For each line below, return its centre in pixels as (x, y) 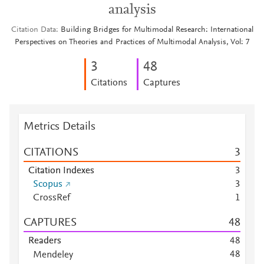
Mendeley (53, 255)
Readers (45, 241)
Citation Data (33, 30)
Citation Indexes (61, 171)
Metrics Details (60, 127)
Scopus (48, 184)
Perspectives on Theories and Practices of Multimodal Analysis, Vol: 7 (132, 42)
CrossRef (52, 198)
